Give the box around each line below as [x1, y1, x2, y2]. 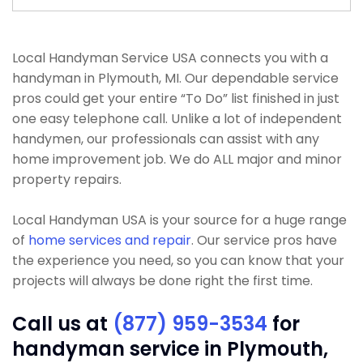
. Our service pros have [191, 231, 337, 250]
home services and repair [28, 231, 191, 250]
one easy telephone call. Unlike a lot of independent [12, 109, 342, 128]
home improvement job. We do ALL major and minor [12, 150, 342, 169]
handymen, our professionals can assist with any [12, 130, 319, 148]
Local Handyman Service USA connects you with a [12, 49, 328, 67]
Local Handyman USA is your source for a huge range [12, 211, 347, 229]
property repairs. [12, 170, 122, 189]
